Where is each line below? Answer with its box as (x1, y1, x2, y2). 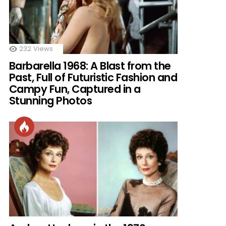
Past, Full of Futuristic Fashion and (9, 70, 178, 85)
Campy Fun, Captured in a (9, 82, 141, 97)
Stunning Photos (9, 93, 92, 108)
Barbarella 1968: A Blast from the (9, 59, 171, 74)
